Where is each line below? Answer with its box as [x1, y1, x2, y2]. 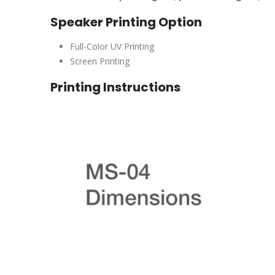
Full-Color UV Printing [70, 41, 154, 53]
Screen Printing [70, 55, 130, 68]
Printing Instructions [50, 79, 180, 96]
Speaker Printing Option [50, 14, 202, 31]
